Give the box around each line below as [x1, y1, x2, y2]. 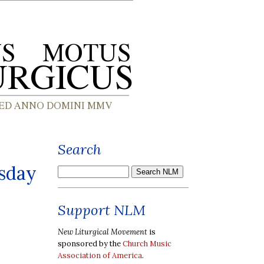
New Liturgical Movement [58, 226, 147, 237]
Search [58, 140, 101, 159]
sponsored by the [58, 238, 123, 249]
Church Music [123, 238, 171, 249]
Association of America [58, 250, 142, 260]
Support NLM [58, 201, 146, 219]
